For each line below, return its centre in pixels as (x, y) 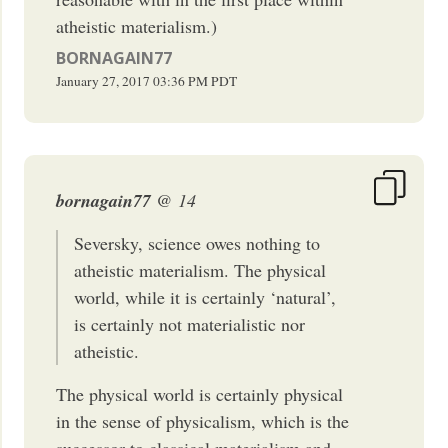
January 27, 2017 (103, 80)
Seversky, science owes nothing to (197, 242)
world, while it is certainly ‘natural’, (205, 296)
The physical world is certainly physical (200, 393)
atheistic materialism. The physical (200, 269)
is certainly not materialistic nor (190, 323)
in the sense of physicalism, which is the (203, 420)
